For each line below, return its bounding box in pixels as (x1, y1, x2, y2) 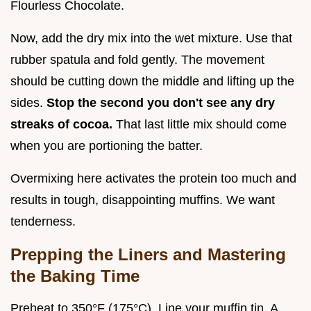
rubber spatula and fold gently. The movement (10, 52, 264, 67)
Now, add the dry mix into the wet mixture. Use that (10, 31, 292, 45)
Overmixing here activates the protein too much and (10, 171, 296, 185)
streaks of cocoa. (10, 117, 116, 131)
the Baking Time (10, 266, 140, 285)
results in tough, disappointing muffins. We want (10, 192, 275, 207)
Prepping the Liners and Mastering (10, 244, 286, 264)
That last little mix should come (116, 117, 287, 131)
